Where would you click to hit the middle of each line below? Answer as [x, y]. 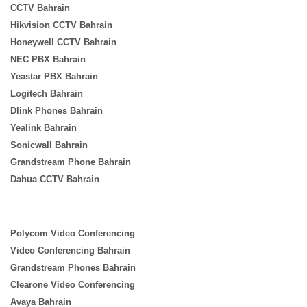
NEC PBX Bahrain [48, 60]
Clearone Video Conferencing [73, 285]
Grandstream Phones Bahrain [73, 268]
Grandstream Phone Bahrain [71, 162]
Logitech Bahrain [47, 94]
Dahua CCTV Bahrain [55, 180]
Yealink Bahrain [44, 128]
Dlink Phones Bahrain [57, 111]
